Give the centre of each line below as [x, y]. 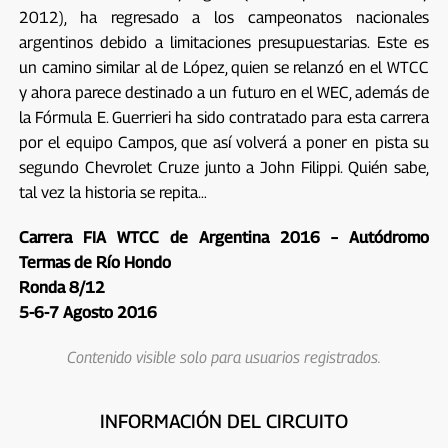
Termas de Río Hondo [94, 262]
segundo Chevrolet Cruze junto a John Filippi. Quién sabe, [224, 167]
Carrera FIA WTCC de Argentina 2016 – [184, 237]
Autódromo [389, 237]
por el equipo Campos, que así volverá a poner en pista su [224, 142]
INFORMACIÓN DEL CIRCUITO [223, 420]
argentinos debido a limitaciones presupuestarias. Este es [224, 42]
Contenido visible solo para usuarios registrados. [223, 357]
